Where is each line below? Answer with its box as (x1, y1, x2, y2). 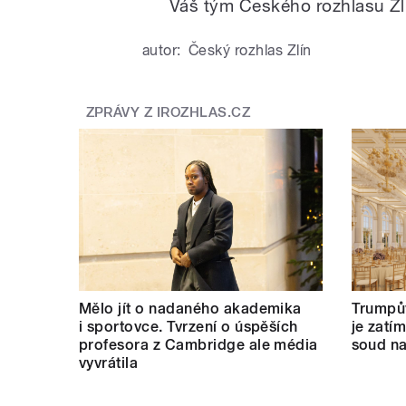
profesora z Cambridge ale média (79, 335, 318, 353)
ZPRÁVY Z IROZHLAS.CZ (85, 104, 251, 121)
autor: (142, 42, 181, 60)
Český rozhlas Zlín (188, 42, 312, 60)
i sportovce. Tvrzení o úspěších (79, 317, 298, 335)
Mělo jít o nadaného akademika (79, 299, 302, 317)
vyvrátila (79, 353, 139, 372)
